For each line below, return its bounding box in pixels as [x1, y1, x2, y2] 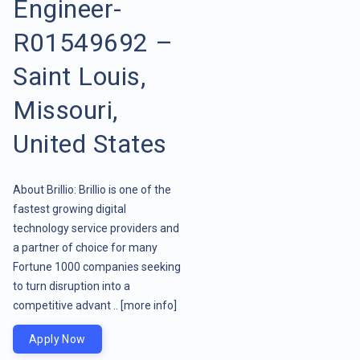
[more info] [121, 298, 177, 312]
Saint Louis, [13, 60, 145, 92]
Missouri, [13, 94, 118, 125]
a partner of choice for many [13, 240, 157, 254]
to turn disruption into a [13, 279, 130, 292]
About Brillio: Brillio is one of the [13, 182, 171, 196]
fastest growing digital [13, 202, 126, 215]
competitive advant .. [13, 298, 121, 312]
